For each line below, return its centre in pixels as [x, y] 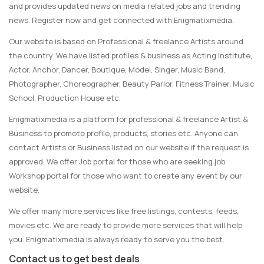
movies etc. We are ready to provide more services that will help [126, 225]
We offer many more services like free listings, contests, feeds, [124, 211]
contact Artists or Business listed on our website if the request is [129, 147]
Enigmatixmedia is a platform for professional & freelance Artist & [128, 119]
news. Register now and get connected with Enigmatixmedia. [121, 20]
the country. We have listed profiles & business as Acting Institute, [131, 55]
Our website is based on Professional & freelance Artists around [126, 41]
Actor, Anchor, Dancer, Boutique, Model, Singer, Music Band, [117, 70]
